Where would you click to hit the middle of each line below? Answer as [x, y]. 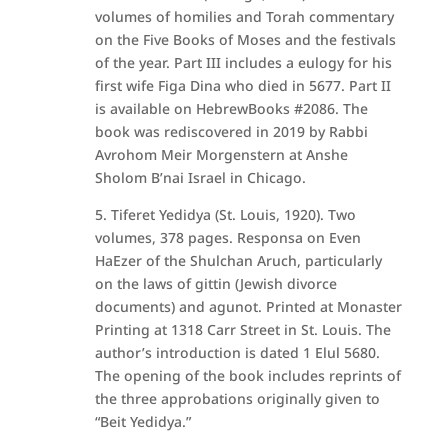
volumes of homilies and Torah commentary [244, 16]
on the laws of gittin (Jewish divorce [215, 283]
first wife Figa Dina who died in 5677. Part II [242, 85]
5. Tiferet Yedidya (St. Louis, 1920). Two [225, 214]
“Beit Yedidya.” [142, 421]
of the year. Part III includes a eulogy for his [243, 62]
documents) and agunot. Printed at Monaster [248, 306]
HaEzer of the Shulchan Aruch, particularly [238, 260]
